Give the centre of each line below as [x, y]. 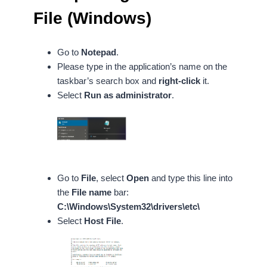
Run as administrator [128, 95]
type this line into [200, 178]
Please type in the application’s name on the [142, 66]
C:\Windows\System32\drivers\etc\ [128, 206]
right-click [179, 80]
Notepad [99, 52]
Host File [103, 221]
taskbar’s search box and [108, 80]
